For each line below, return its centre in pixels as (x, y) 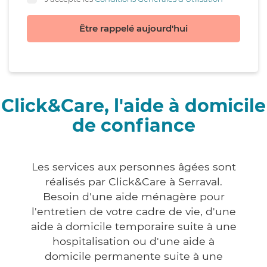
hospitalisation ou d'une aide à (133, 241)
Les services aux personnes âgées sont (133, 167)
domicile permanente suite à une (133, 256)
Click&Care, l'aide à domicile (133, 106)
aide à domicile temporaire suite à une (133, 226)
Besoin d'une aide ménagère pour (133, 197)
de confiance (133, 126)
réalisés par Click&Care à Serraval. (133, 182)
